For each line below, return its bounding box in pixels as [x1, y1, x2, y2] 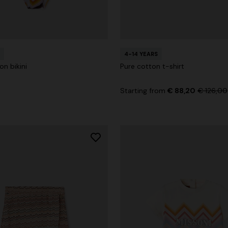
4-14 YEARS [124, 50, 158, 58]
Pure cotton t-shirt [120, 61, 184, 71]
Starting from [120, 85, 167, 95]
